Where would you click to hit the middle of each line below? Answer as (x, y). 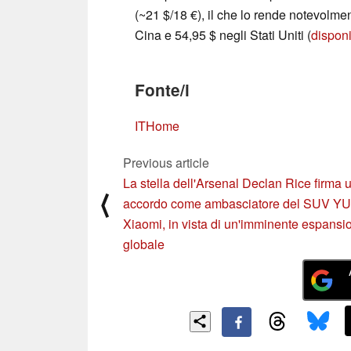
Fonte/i (162, 90)
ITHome (157, 126)
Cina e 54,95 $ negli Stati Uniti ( (223, 35)
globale (144, 244)
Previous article (166, 163)
